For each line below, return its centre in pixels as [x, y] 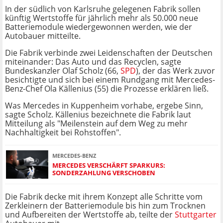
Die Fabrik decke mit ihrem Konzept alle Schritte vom [104, 197]
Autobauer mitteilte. [43, 36]
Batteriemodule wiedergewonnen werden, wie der [99, 27]
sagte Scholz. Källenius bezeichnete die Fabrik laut [98, 115]
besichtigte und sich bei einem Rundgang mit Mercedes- [110, 80]
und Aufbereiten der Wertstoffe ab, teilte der [90, 215]
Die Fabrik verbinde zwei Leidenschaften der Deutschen [109, 53]
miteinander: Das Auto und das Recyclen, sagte [93, 62]
